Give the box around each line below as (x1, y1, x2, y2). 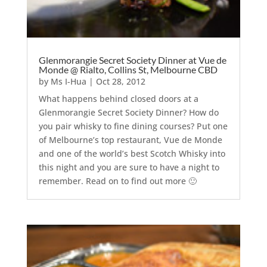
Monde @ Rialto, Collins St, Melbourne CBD (38, 64, 218, 76)
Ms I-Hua (50, 76, 86, 88)
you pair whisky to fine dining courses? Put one (38, 120, 228, 132)
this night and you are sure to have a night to (38, 162, 219, 173)
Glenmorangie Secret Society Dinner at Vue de (38, 54, 226, 66)
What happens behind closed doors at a (38, 93, 198, 105)
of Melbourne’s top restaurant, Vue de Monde (38, 134, 222, 146)
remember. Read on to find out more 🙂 (38, 175, 197, 187)
